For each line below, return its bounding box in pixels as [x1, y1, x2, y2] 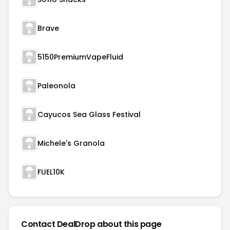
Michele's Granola [37, 138, 105, 148]
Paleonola [37, 81, 75, 91]
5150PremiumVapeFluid [37, 52, 123, 62]
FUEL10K [37, 167, 65, 177]
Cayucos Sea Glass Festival [37, 109, 141, 120]
